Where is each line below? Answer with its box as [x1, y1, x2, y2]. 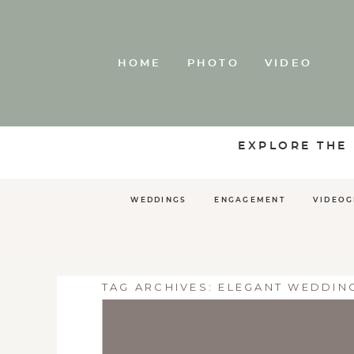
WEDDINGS [130, 197, 187, 205]
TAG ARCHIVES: [101, 281, 219, 294]
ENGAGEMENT [214, 197, 285, 205]
